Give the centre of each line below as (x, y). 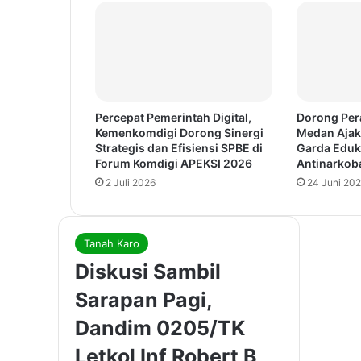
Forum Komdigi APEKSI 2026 (174, 164)
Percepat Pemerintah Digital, (173, 118)
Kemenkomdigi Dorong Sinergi (179, 133)
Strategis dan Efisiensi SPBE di (179, 148)
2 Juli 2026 (131, 183)
